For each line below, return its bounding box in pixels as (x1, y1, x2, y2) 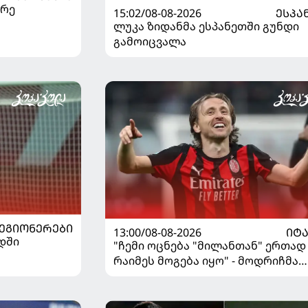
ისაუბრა (113, 283, 162, 298)
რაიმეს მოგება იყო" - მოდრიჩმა (113, 252, 298, 268)
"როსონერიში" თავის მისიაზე (113, 267, 284, 283)
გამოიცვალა (113, 33, 186, 49)
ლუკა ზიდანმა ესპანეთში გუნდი (113, 18, 299, 34)
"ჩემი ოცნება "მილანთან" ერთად (113, 237, 306, 253)
